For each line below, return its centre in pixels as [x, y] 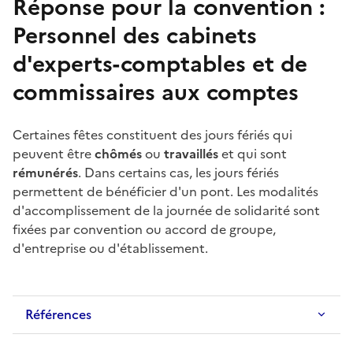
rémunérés [45, 172]
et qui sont [254, 153]
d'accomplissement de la [89, 210]
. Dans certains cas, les [146, 172]
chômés [120, 153]
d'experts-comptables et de [160, 63]
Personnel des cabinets [135, 35]
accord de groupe [219, 229]
